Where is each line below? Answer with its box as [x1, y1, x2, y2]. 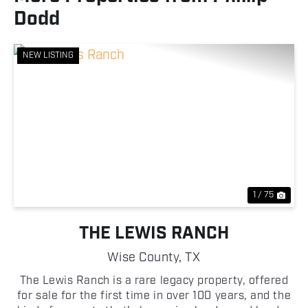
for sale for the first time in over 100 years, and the [16, 289, 291, 303]
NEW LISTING [23, 50, 74, 61]
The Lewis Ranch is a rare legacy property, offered [19, 274, 289, 288]
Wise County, [107, 250, 186, 266]
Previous [27, 126, 92, 148]
